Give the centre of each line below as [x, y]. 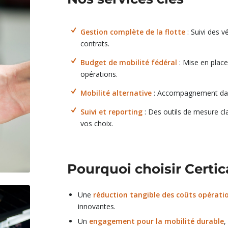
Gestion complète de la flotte [133, 32]
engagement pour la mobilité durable [157, 221]
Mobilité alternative [116, 93]
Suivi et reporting [111, 111]
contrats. [95, 44]
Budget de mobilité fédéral [129, 62]
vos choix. [96, 123]
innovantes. [97, 206]
